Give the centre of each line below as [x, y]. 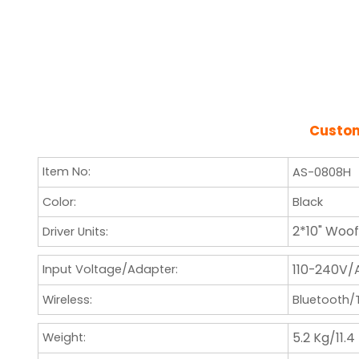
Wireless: [67, 299]
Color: [59, 202]
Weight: [64, 338]
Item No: [66, 172]
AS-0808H [321, 172]
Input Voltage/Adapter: [110, 270]
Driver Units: [75, 231]
